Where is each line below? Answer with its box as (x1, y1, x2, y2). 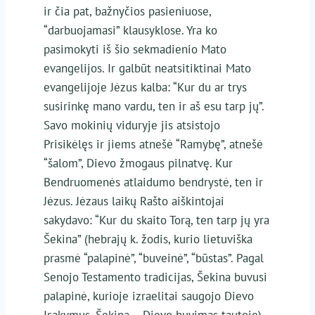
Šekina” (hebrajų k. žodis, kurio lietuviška (43, 231, 252, 247)
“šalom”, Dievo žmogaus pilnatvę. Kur (43, 155, 233, 171)
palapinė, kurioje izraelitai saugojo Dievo (43, 288, 254, 304)
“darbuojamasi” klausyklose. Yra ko (43, 22, 217, 38)
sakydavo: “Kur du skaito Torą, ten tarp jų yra (43, 212, 269, 228)
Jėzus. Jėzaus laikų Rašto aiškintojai (43, 193, 224, 209)
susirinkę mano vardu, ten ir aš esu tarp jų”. (43, 98, 264, 114)
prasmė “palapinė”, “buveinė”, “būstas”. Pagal (43, 250, 264, 266)
